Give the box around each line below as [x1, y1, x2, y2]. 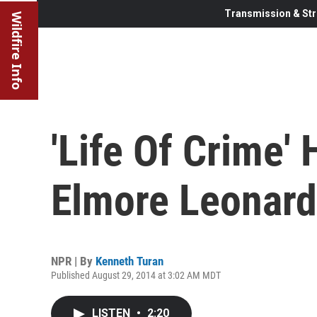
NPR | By [51, 253, 96, 268]
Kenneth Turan [96, 253, 163, 268]
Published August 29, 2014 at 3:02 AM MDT [51, 269, 221, 281]
